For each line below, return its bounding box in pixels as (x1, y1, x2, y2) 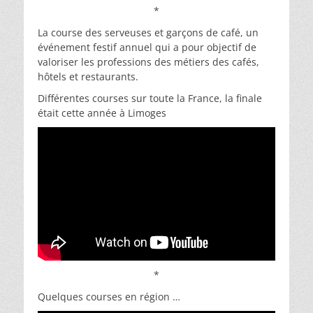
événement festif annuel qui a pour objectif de (38, 40, 256, 54)
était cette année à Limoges (38, 105, 166, 119)
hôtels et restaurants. (38, 69, 138, 83)
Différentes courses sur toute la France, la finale (38, 91, 262, 105)
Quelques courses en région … (38, 289, 180, 303)
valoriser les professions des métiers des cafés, (38, 54, 259, 68)
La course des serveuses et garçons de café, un (38, 25, 259, 39)
